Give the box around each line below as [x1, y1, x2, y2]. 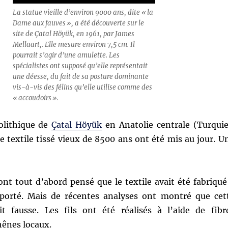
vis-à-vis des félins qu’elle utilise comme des [12, 83, 152, 92]
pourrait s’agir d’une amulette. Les [12, 51, 120, 60]
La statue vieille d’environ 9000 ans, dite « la [12, 8, 153, 17]
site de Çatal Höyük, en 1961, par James [12, 30, 134, 39]
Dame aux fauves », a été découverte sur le [12, 19, 144, 28]
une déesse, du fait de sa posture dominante [12, 72, 149, 81]
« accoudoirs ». [12, 94, 59, 103]
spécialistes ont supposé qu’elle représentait [12, 62, 148, 71]
